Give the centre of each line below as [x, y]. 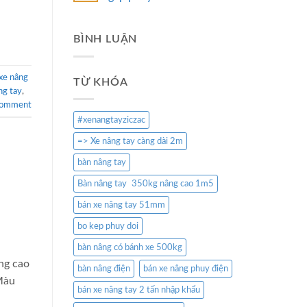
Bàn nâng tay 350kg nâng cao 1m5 [146, 184]
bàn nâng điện [104, 269]
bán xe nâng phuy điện [186, 269]
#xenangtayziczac [111, 120]
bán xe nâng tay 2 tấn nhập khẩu [139, 290]
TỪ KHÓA [101, 82]
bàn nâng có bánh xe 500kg [130, 248]
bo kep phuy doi [108, 226]
